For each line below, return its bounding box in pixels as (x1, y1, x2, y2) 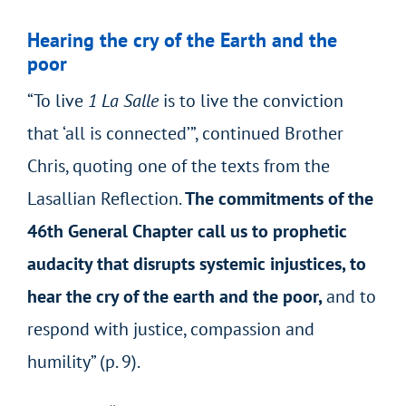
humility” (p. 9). (26, 349, 140, 373)
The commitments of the (184, 186, 373, 210)
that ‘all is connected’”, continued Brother (26, 121, 343, 145)
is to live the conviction (162, 88, 343, 112)
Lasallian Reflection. (26, 186, 185, 210)
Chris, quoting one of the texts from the (26, 153, 330, 178)
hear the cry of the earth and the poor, (26, 284, 326, 308)
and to (325, 284, 376, 308)
